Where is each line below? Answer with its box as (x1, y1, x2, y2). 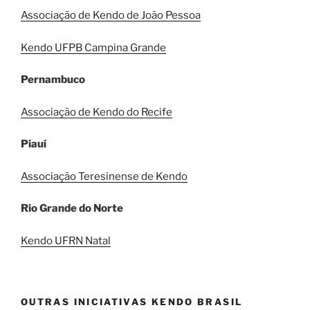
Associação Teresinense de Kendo (21, 170, 188, 183)
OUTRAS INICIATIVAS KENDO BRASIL (21, 296, 243, 307)
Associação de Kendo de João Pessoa (21, 9, 201, 21)
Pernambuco (21, 73, 85, 86)
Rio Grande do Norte (21, 202, 123, 215)
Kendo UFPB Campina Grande (21, 41, 166, 54)
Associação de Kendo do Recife (21, 105, 172, 118)
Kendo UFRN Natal (21, 234, 111, 247)
